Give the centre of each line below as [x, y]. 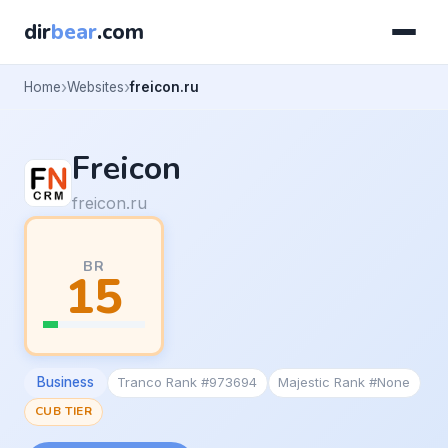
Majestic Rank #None [344, 382]
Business [65, 382]
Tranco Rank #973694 [187, 382]
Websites [95, 86]
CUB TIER [63, 411]
